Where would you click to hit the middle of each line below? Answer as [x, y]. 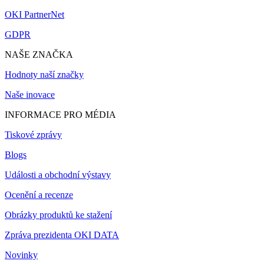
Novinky [21, 255]
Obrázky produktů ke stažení [58, 215]
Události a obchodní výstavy [58, 175]
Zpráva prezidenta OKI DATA [62, 235]
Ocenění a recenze [39, 195]
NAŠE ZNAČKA [39, 55]
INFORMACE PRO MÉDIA [60, 115]
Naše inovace [30, 95]
